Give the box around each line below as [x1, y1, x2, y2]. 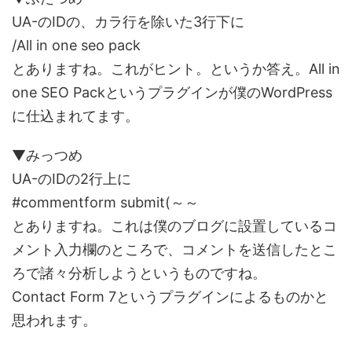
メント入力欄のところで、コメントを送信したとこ [12, 240, 337, 258]
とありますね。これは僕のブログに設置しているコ [12, 217, 337, 234]
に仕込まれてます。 [12, 107, 139, 124]
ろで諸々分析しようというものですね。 [12, 264, 266, 281]
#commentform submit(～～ [12, 193, 199, 211]
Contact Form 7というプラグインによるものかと [12, 288, 328, 305]
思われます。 [12, 311, 97, 328]
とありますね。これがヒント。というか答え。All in [12, 60, 340, 77]
